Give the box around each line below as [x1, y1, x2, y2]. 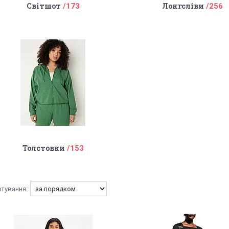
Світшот [26, 1, 61, 11]
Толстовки [22, 143, 65, 153]
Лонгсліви [162, 1, 204, 11]
